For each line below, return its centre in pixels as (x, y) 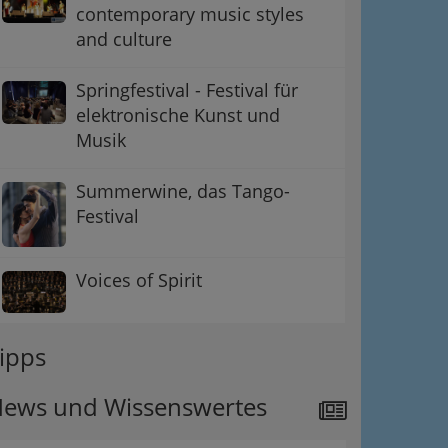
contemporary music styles (190, 14)
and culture (124, 39)
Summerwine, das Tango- (183, 191)
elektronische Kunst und (178, 115)
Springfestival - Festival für (187, 90)
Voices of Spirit (139, 279)
